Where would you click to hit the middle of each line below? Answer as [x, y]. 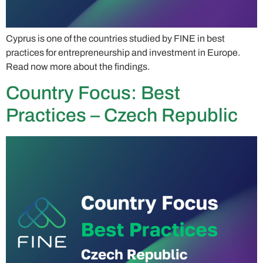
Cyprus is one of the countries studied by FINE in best [115, 38]
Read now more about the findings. [78, 66]
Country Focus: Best [93, 93]
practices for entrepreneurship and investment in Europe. [123, 52]
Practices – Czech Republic [122, 116]
